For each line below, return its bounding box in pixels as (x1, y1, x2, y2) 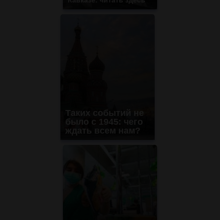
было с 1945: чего (65, 116, 143, 127)
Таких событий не (65, 108, 144, 118)
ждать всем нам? (65, 125, 140, 136)
